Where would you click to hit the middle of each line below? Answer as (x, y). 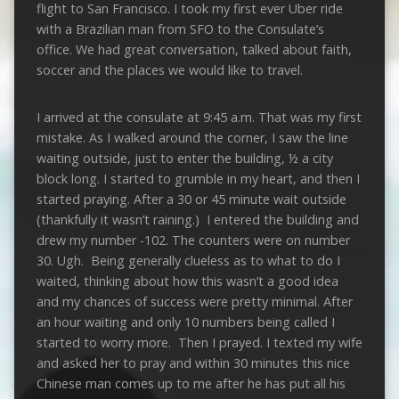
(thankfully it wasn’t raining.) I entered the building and (197, 219)
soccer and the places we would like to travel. (169, 69)
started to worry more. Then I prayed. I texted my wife (199, 342)
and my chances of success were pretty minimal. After (194, 301)
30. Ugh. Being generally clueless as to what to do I (188, 260)
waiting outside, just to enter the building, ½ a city (184, 158)
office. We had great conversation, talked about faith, (194, 49)
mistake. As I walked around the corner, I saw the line (192, 137)
